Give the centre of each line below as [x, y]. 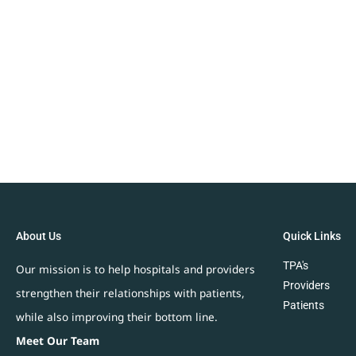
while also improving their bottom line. [117, 316]
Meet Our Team [58, 340]
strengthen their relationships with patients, [130, 292]
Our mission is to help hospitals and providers [135, 269]
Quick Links [312, 236]
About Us [39, 236]
